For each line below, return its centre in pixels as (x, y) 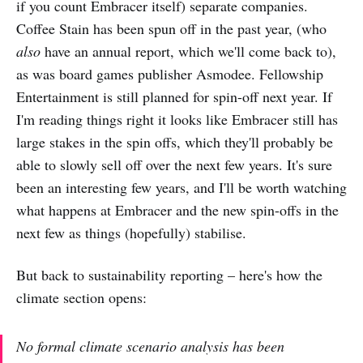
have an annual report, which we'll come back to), (188, 51)
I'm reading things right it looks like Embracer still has (177, 120)
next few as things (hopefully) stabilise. (131, 233)
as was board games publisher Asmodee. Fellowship (170, 74)
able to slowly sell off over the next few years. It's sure (174, 165)
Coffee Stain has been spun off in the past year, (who (171, 29)
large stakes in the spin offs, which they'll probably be (175, 142)
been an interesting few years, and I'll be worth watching (181, 188)
